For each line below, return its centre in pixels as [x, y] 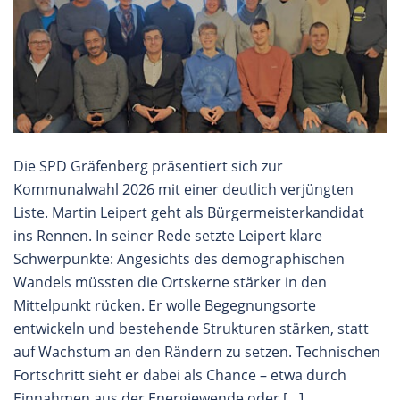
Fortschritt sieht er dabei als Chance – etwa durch [180, 375]
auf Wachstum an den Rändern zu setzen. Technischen [197, 352]
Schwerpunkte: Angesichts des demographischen [179, 259]
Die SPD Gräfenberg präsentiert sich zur [148, 166]
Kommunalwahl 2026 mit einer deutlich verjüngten [183, 189]
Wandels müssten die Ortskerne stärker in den [170, 282]
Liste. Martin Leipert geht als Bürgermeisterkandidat [189, 212]
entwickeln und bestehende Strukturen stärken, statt [191, 329]
